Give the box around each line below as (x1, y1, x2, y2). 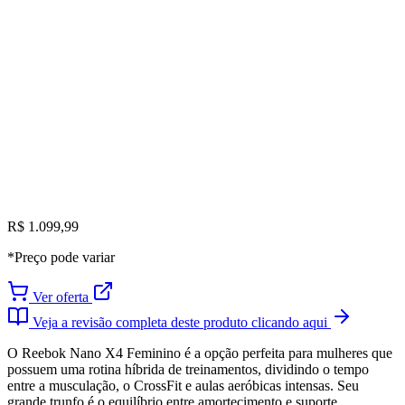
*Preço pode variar (7, 250, 115, 265)
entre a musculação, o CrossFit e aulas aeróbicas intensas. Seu (7, 378, 359, 393)
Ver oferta (29, 289, 92, 305)
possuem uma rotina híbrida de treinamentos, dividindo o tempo (7, 362, 369, 377)
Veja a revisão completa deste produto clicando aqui (29, 315, 331, 330)
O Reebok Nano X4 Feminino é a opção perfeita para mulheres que (7, 345, 392, 361)
